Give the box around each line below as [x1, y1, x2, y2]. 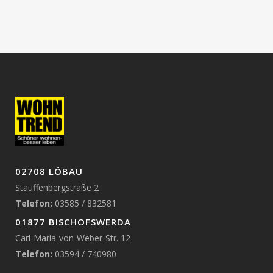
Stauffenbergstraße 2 [15, 181, 99, 193]
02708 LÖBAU [15, 165, 83, 177]
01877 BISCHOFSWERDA [15, 215, 131, 228]
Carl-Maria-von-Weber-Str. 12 [15, 232, 130, 244]
